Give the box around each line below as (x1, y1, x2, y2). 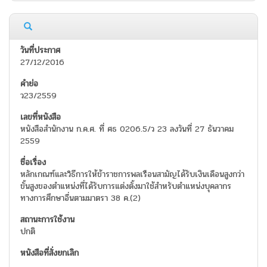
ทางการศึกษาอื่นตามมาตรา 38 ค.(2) (20, 192, 141, 205)
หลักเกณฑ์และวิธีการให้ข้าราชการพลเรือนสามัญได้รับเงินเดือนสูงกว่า (20, 168, 244, 181)
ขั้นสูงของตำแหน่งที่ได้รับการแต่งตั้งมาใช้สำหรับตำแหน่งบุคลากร (20, 180, 231, 193)
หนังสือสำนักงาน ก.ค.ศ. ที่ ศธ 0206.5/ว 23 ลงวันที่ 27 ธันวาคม (20, 123, 234, 136)
